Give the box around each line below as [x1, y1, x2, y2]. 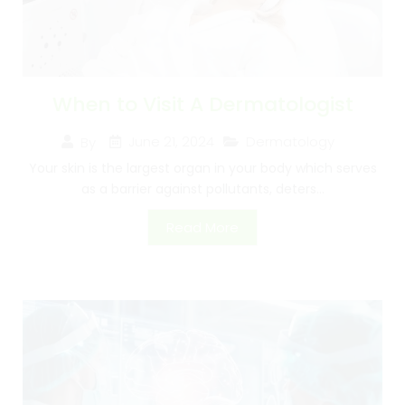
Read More [166, 218, 239, 238]
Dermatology [246, 132, 334, 152]
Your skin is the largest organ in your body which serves [28, 159, 377, 178]
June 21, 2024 [128, 132, 214, 152]
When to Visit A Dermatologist [52, 90, 353, 119]
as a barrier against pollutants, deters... [80, 180, 325, 199]
